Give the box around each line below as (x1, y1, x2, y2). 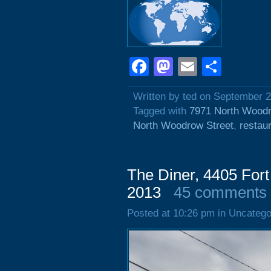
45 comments (174, 184, 267, 201)
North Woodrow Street (133, 120, 233, 131)
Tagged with (133, 105, 189, 117)
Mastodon (173, 56, 259, 77)
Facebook (149, 56, 235, 77)
